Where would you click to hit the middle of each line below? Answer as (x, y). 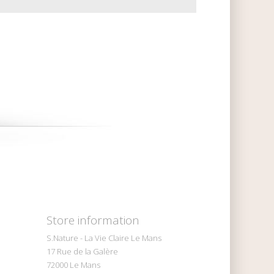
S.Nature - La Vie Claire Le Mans (104, 238)
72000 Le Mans (73, 265)
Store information (93, 220)
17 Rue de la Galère (82, 251)
